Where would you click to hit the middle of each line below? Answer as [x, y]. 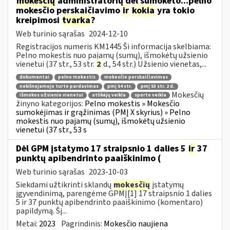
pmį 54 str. [120, 86]
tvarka [76, 20]
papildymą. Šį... [41, 211]
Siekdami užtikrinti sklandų [64, 185]
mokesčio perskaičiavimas [136, 78]
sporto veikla [150, 95]
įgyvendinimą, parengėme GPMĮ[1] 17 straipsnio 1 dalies [114, 193]
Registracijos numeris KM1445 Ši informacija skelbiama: [113, 46]
